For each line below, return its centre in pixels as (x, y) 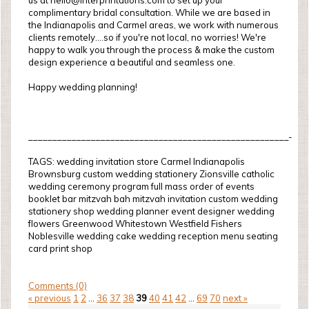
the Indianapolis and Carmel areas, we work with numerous (153, 25)
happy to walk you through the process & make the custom (151, 50)
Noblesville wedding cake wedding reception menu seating (153, 236)
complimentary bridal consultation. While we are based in (149, 12)
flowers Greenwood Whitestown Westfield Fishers (135, 223)
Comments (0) (58, 286)
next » (235, 298)
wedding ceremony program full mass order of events (141, 186)
